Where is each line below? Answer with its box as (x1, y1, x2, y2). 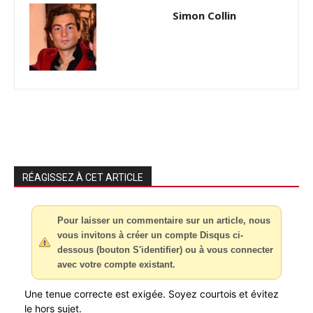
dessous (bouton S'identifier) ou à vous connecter (57, 244, 273, 255)
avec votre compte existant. (57, 259, 175, 270)
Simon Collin (172, 8, 236, 22)
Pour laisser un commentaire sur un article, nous (57, 214, 270, 226)
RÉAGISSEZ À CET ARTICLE (22, 171, 143, 183)
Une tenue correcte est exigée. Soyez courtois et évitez (24, 287, 279, 300)
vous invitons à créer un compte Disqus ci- (57, 229, 243, 240)
